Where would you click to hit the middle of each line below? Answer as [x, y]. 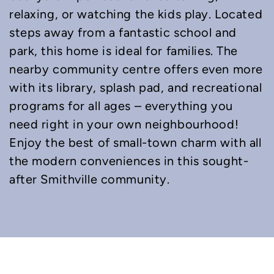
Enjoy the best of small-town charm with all [135, 143]
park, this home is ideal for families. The [124, 51]
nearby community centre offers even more [136, 69]
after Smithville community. [90, 180]
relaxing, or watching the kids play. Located [136, 14]
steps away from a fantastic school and [123, 33]
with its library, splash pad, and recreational [136, 88]
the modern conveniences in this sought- [129, 161]
